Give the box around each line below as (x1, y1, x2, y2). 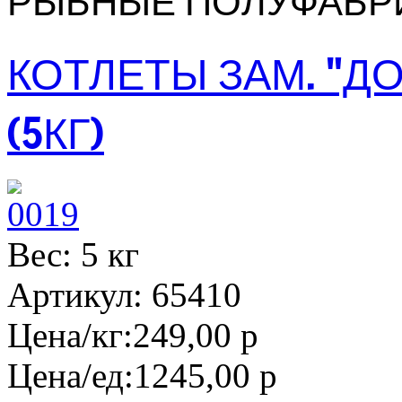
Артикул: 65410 (7, 275, 241, 314)
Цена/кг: (7, 315, 133, 354)
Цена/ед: (7, 355, 134, 395)
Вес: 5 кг (7, 234, 139, 274)
